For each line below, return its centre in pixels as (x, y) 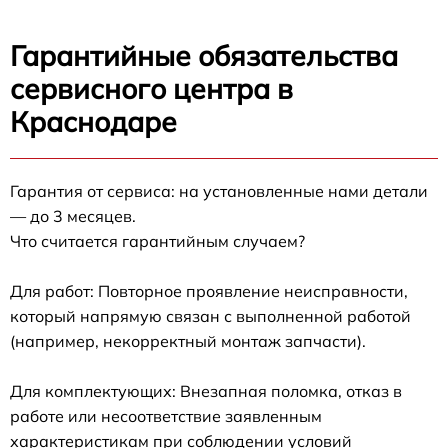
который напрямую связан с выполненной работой (210, 315)
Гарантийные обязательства (204, 55)
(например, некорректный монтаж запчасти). (188, 340)
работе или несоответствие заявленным (166, 415)
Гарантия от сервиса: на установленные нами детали (219, 190)
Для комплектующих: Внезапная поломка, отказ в (206, 390)
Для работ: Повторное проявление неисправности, (209, 290)
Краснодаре (93, 121)
